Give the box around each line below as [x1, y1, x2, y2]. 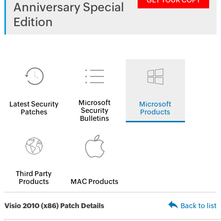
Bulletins [80, 114, 110, 122]
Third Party [16, 170, 52, 178]
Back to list [181, 202, 217, 210]
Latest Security [9, 100, 59, 108]
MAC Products [71, 178, 119, 185]
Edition [13, 15, 53, 29]
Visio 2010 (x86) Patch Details [4, 202, 104, 210]
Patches [20, 108, 47, 116]
